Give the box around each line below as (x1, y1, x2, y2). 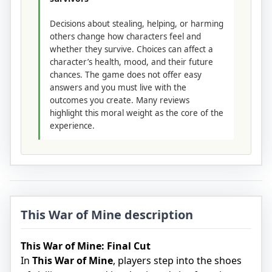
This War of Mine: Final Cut (21, 239, 151, 253)
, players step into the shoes (113, 253, 242, 267)
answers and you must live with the (50, 81, 186, 93)
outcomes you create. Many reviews (50, 94, 189, 106)
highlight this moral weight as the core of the (50, 107, 223, 118)
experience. (50, 120, 95, 131)
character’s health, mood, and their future (50, 56, 213, 67)
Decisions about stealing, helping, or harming (50, 18, 223, 29)
